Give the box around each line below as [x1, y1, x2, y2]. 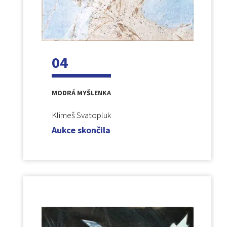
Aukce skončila [51, 124, 110, 136]
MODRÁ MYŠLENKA [51, 88, 111, 97]
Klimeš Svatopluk [51, 109, 111, 121]
